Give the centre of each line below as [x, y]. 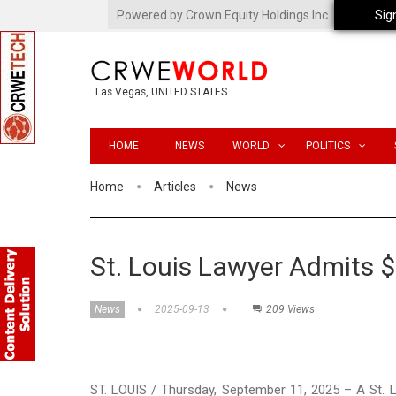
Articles [175, 186]
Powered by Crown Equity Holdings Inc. [224, 15]
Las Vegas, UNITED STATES [161, 92]
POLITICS [327, 145]
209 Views [290, 309]
